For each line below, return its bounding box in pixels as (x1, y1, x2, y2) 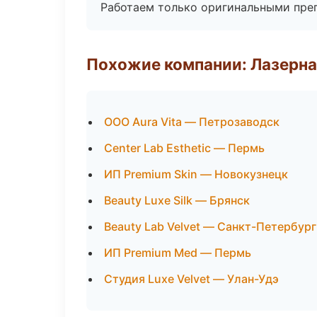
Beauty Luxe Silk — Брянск (104, 193, 250, 207)
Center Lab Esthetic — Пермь (104, 141, 265, 155)
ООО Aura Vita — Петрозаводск (104, 115, 279, 129)
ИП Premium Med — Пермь (104, 246, 251, 260)
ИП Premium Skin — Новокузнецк (104, 167, 288, 181)
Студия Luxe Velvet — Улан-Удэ (104, 272, 279, 286)
